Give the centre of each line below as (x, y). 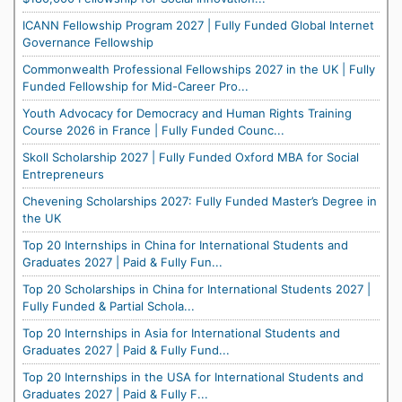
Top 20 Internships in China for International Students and (185, 245)
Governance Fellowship (88, 42)
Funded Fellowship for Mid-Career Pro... (135, 86)
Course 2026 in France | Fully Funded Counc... (153, 130)
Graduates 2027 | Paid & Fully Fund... (126, 350)
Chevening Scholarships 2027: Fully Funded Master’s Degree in (200, 201)
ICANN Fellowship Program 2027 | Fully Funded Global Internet (198, 25)
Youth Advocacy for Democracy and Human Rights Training (187, 113)
